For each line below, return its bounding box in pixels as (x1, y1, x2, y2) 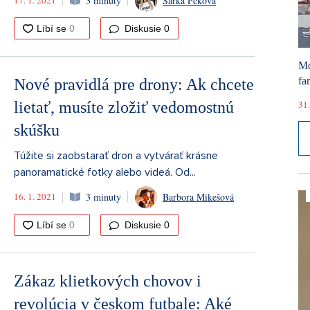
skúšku (14, 120, 60, 139)
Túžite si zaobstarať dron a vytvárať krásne (14, 148, 218, 163)
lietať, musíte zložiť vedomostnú (14, 98, 234, 116)
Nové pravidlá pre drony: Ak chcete (14, 75, 254, 93)
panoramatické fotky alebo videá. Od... (14, 165, 196, 179)
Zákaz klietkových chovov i (14, 271, 201, 290)
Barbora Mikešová (163, 190, 234, 204)
